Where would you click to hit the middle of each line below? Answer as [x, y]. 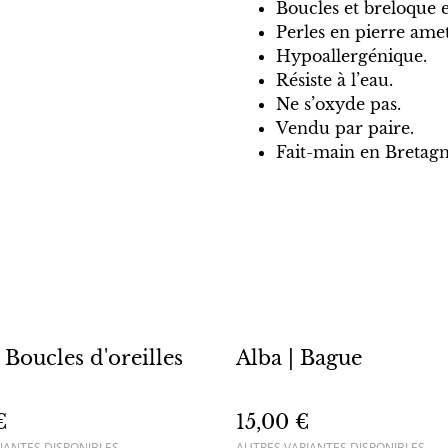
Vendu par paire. [345, 127]
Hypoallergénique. [351, 55]
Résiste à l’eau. [334, 79]
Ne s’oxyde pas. [338, 103]
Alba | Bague [299, 357]
